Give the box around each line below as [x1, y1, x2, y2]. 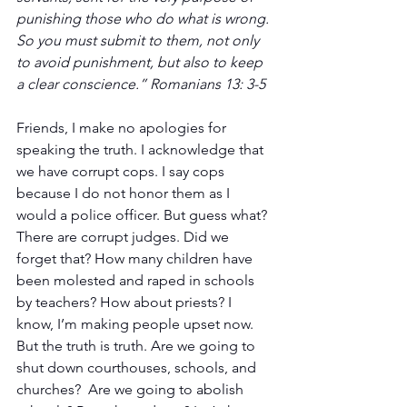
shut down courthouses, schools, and [16, 358, 260, 376]
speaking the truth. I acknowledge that [16, 140, 267, 158]
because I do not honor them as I [16, 184, 233, 202]
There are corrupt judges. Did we [16, 227, 233, 245]
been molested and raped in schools [16, 271, 258, 289]
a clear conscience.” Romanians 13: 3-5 [16, 74, 265, 93]
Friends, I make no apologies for [16, 118, 230, 136]
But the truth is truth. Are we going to [16, 336, 259, 354]
